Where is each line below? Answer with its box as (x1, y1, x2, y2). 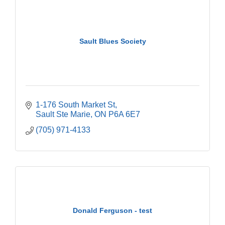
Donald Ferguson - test (73, 206, 152, 215)
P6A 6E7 (108, 109, 140, 119)
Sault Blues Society (79, 37, 146, 46)
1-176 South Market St (36, 100, 115, 109)
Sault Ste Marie (36, 109, 90, 119)
